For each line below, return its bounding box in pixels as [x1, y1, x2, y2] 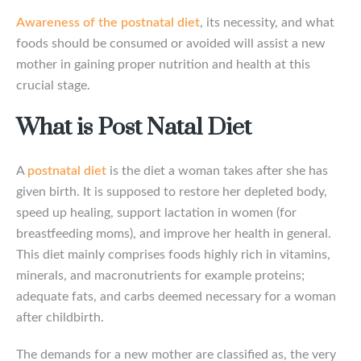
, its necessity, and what [200, 15, 334, 29]
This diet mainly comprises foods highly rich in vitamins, [16, 247, 330, 261]
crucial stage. [16, 78, 90, 92]
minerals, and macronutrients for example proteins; [16, 268, 305, 282]
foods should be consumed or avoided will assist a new [16, 36, 326, 50]
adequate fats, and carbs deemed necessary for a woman [16, 289, 336, 303]
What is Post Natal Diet [16, 112, 251, 143]
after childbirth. [16, 310, 104, 324]
